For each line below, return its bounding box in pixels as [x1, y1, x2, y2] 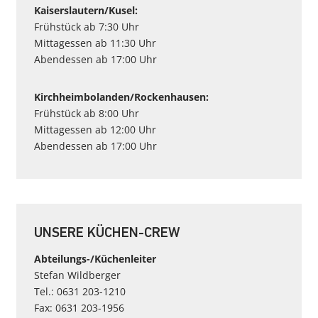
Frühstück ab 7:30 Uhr [34, 20, 139, 33]
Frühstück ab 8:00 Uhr [34, 106, 139, 120]
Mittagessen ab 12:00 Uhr [34, 123, 156, 136]
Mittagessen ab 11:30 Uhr [34, 36, 156, 50]
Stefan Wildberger [34, 268, 121, 282]
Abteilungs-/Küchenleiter [34, 252, 156, 265]
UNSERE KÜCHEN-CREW [34, 226, 180, 241]
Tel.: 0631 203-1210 [34, 285, 126, 298]
